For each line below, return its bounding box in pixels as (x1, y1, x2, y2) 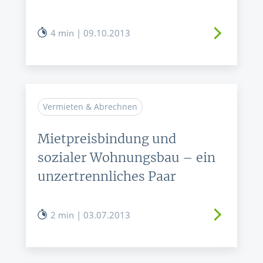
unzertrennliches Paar (38, 168, 176, 184)
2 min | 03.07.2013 (50, 208, 131, 221)
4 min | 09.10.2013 (50, 27, 131, 39)
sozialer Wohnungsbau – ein (38, 149, 215, 166)
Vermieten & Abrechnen (43, 100, 137, 112)
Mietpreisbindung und (38, 130, 176, 147)
